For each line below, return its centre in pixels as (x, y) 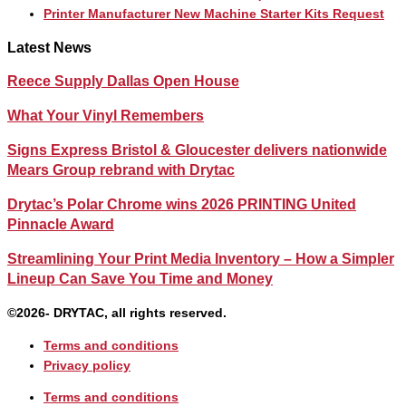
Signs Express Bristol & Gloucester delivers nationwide (197, 150)
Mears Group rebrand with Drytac (121, 169)
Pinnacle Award (61, 224)
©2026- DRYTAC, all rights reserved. (117, 313)
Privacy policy (87, 365)
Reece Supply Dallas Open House (123, 81)
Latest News (49, 47)
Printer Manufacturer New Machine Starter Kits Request (214, 14)
